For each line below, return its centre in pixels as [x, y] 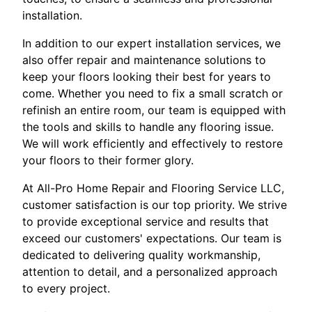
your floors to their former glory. [108, 160]
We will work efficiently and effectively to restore [153, 143]
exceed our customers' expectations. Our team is [152, 238]
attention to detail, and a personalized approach [150, 271]
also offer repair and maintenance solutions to [144, 60]
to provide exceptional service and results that [146, 221]
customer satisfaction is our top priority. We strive [155, 204]
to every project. [66, 288]
